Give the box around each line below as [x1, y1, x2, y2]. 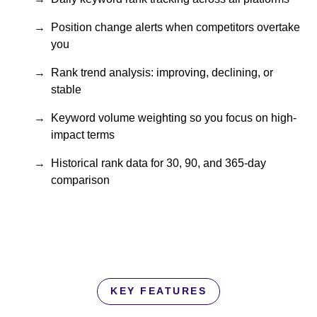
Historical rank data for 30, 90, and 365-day [51, 157, 266, 170]
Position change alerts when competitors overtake [51, 21, 300, 34]
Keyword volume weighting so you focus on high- [51, 112, 296, 125]
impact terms [51, 129, 115, 142]
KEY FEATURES [110, 286, 207, 297]
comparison [51, 174, 110, 187]
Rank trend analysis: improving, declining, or [51, 67, 273, 79]
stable [51, 83, 81, 96]
